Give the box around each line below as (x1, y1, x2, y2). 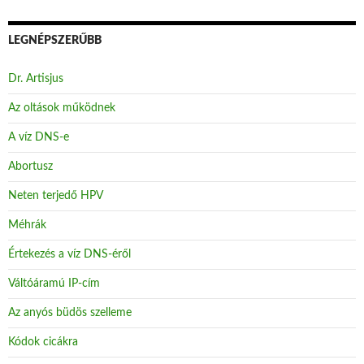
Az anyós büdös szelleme (8, 306, 132, 318)
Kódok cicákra (8, 336, 78, 348)
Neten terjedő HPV (8, 189, 103, 201)
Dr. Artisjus (8, 72, 63, 84)
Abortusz (8, 160, 53, 172)
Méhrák (8, 219, 46, 231)
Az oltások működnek (8, 102, 115, 114)
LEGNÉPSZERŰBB (8, 34, 102, 46)
